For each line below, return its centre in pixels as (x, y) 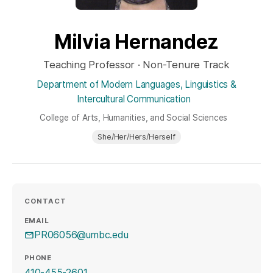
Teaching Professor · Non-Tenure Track (136, 64)
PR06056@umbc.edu (81, 235)
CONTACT (46, 201)
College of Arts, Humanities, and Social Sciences (134, 117)
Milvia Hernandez (136, 42)
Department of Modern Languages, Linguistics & (136, 84)
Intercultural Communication (134, 99)
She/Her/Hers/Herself (136, 137)
